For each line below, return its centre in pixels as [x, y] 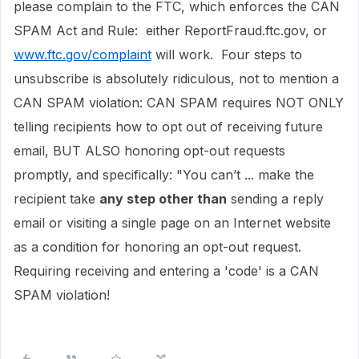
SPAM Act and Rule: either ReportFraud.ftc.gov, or [170, 30]
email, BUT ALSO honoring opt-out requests [149, 151]
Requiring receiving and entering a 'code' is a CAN [166, 271]
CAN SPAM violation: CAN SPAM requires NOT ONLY [179, 103]
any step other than [163, 199]
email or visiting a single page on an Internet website [172, 223]
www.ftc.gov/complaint [83, 54]
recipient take [56, 199]
